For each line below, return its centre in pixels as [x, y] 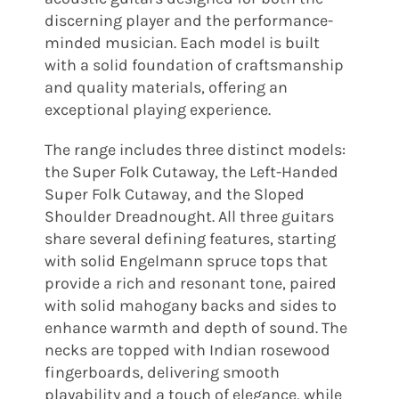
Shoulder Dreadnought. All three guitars [189, 216]
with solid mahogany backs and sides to [190, 305]
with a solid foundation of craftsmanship [194, 65]
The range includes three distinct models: [195, 149]
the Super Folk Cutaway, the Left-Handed [191, 171]
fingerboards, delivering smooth [162, 372]
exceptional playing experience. [157, 109]
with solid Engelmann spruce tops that [186, 261]
